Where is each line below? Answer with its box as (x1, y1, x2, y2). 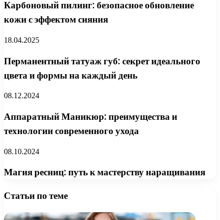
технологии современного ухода (4, 124, 139, 137)
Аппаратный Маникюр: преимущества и (4, 110, 177, 123)
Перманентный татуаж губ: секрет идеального (4, 54, 200, 68)
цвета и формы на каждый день (4, 68, 137, 82)
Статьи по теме (4, 189, 68, 203)
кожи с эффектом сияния (4, 13, 108, 27)
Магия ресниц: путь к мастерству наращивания (4, 165, 205, 179)
